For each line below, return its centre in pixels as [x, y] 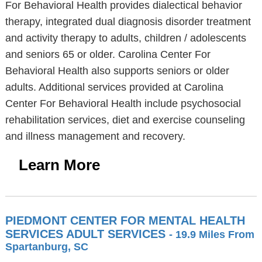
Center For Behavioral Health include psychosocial [123, 104]
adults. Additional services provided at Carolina [114, 87]
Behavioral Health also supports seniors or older [117, 71]
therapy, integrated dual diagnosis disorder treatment [128, 22]
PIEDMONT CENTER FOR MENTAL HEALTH [125, 220]
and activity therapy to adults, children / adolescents [125, 38]
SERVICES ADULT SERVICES [87, 234]
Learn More [59, 165]
